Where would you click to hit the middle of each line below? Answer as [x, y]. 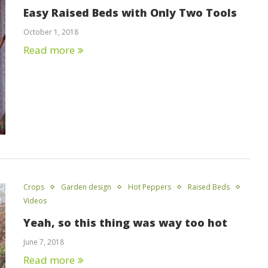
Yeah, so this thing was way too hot [125, 222]
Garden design [86, 187]
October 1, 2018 [51, 32]
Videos [35, 200]
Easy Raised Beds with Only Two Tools [130, 13]
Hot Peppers [150, 187]
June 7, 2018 [44, 242]
